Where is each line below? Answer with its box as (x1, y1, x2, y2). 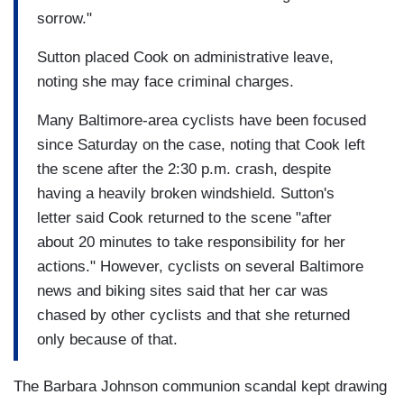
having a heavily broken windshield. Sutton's (37, 184, 335, 202)
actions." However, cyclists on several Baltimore (37, 257, 363, 275)
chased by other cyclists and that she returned (37, 306, 350, 324)
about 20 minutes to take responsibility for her (37, 233, 345, 251)
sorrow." (37, 9, 92, 27)
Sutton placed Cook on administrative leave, (37, 48, 334, 66)
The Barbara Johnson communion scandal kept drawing (14, 378, 387, 396)
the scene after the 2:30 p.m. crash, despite (37, 160, 331, 178)
